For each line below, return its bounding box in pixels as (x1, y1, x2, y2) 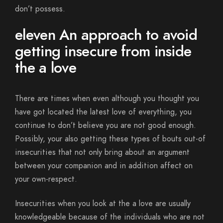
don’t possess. (15, 3, 65, 14)
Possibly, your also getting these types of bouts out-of (15, 133, 206, 144)
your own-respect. (15, 174, 77, 185)
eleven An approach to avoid (15, 24, 198, 45)
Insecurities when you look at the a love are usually (15, 198, 191, 209)
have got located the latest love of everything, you (15, 107, 192, 117)
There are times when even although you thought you (15, 93, 199, 104)
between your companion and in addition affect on (15, 160, 193, 171)
